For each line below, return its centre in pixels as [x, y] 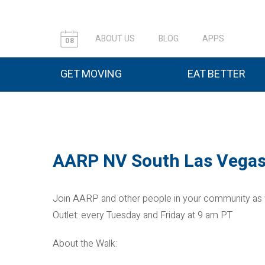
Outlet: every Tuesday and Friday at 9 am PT [143, 215]
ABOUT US [115, 39]
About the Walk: [85, 244]
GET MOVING [91, 74]
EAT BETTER [216, 74]
